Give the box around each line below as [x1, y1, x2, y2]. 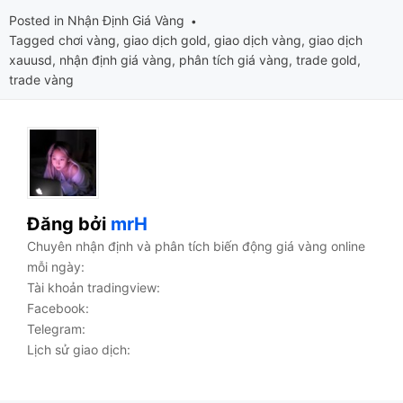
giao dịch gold [123, 31, 207, 48]
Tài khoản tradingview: [27, 279, 160, 295]
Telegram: [27, 320, 85, 336]
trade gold [296, 51, 357, 67]
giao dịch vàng [214, 31, 301, 48]
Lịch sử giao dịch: [27, 341, 130, 357]
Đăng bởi [27, 212, 111, 235]
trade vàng [9, 71, 74, 87]
